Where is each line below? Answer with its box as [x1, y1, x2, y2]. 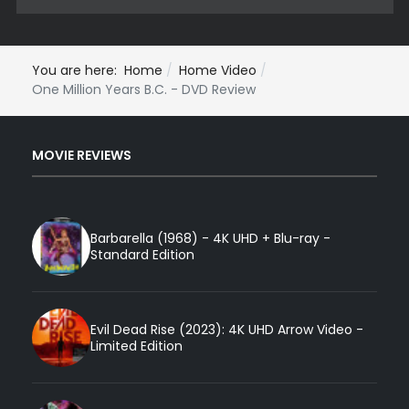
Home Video [179, 61, 257, 80]
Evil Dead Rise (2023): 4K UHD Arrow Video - [90, 320, 363, 339]
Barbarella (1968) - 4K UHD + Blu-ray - [90, 228, 330, 247]
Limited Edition [90, 336, 183, 355]
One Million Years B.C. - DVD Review [32, 80, 256, 100]
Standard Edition [90, 245, 194, 264]
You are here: [32, 61, 124, 80]
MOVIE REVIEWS [32, 145, 131, 164]
